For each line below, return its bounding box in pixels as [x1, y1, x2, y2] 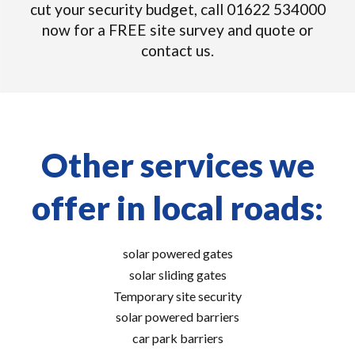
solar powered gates [122, 246, 233, 261]
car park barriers [132, 330, 223, 346]
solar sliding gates [128, 266, 227, 282]
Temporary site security [113, 288, 242, 303]
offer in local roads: [32, 188, 323, 227]
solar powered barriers [116, 309, 239, 325]
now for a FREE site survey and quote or [42, 21, 313, 39]
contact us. [141, 41, 214, 59]
